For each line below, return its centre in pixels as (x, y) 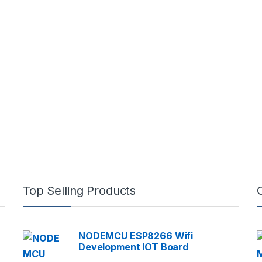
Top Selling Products (80, 191)
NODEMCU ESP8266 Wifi (136, 236)
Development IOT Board (134, 247)
